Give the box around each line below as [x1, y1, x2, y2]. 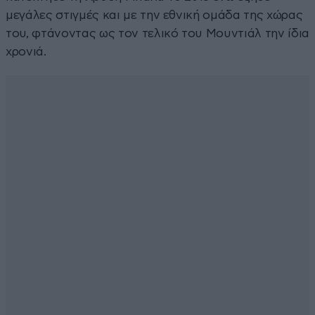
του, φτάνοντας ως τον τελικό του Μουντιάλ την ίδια [6, 27, 310, 39]
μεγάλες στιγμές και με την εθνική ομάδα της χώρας [6, 8, 303, 21]
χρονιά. [6, 45, 46, 58]
